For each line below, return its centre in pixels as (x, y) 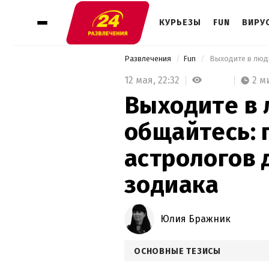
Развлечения (149, 59)
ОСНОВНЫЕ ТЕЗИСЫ (177, 251)
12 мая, (141, 80)
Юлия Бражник (195, 219)
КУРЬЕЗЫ (180, 23)
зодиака (172, 185)
